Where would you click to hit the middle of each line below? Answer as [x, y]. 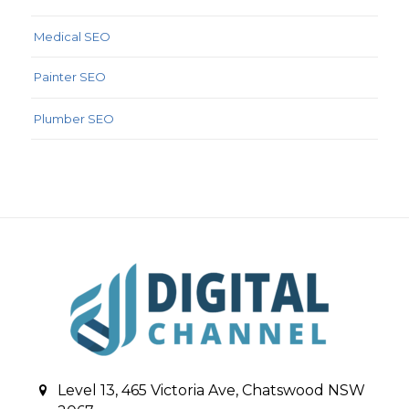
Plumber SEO [73, 118]
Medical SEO [72, 36]
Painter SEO [69, 77]
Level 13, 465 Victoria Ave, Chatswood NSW [211, 390]
